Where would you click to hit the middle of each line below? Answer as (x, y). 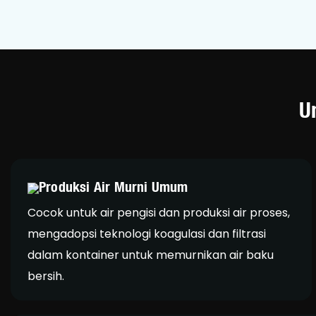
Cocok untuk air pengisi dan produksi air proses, (159, 212)
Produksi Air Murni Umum (114, 187)
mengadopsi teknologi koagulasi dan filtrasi (147, 233)
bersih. (46, 276)
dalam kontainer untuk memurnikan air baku (151, 255)
